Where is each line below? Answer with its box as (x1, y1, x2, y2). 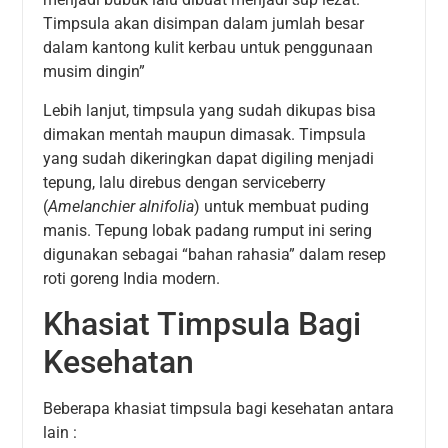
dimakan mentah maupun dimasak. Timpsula (43, 124, 367, 144)
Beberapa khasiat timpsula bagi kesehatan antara (43, 398, 395, 418)
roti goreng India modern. (43, 268, 221, 288)
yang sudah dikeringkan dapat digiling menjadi (43, 148, 375, 168)
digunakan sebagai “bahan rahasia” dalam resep (43, 244, 387, 264)
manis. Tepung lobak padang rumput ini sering (43, 220, 373, 240)
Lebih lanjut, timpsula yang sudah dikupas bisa (43, 100, 377, 120)
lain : (43, 422, 78, 442)
